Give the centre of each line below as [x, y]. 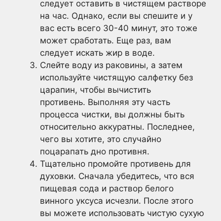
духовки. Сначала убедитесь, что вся [117, 176]
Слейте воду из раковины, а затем [111, 65]
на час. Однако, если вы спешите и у [116, 16]
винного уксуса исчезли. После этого [117, 201]
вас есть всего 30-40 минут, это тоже [119, 28]
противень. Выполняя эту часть [105, 102]
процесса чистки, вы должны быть [112, 114]
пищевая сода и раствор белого [107, 188]
